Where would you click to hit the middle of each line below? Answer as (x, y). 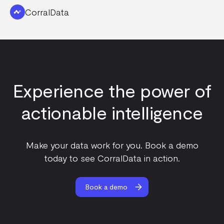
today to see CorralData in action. (112, 158)
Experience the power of (112, 90)
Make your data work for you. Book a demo (112, 145)
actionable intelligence (112, 112)
